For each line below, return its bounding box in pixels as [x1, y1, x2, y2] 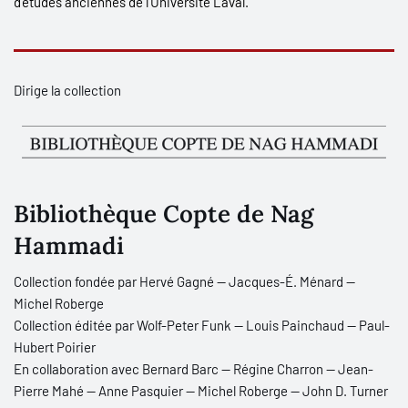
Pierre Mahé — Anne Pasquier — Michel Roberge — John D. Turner [14, 382, 388, 399]
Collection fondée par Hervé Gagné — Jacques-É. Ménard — [14, 273, 355, 290]
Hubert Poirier [14, 339, 96, 355]
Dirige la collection [14, 82, 121, 98]
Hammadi [14, 230, 124, 260]
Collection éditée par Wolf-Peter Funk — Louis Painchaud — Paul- [14, 317, 390, 333]
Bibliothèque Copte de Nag [14, 199, 313, 229]
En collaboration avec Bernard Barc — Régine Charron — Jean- [14, 361, 373, 377]
